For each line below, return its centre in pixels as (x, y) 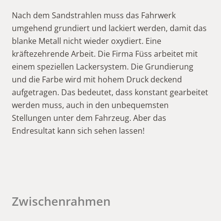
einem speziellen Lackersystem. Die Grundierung (103, 66)
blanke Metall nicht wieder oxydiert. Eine (87, 41)
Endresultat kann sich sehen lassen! (78, 130)
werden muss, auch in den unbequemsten (90, 105)
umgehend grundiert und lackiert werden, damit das (109, 28)
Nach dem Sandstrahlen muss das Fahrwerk (94, 15)
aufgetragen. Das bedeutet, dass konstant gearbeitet (110, 92)
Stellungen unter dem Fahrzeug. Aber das (89, 118)
